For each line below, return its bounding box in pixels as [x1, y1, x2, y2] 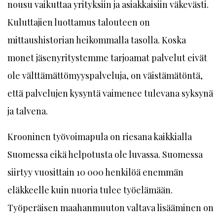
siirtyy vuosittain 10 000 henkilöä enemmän [7, 166, 184, 178]
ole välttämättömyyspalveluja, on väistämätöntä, [7, 70, 203, 81]
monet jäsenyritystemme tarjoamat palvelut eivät [7, 52, 207, 64]
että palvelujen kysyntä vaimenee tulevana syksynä [7, 87, 213, 99]
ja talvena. [7, 105, 48, 117]
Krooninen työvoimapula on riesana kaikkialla [7, 131, 192, 143]
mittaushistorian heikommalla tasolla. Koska [7, 34, 186, 46]
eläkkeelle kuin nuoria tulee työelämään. [7, 184, 173, 196]
